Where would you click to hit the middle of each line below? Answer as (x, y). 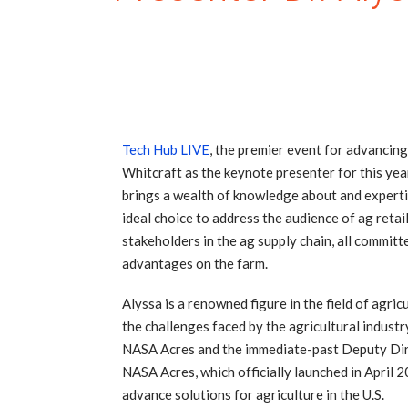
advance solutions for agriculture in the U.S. (254, 395)
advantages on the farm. (195, 263)
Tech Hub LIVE (166, 149)
